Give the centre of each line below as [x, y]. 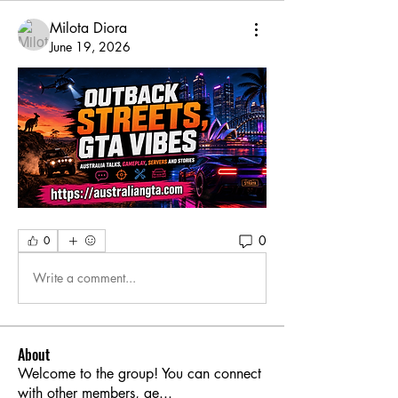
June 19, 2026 [90, 47]
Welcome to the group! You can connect [139, 373]
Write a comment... [84, 278]
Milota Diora [88, 28]
